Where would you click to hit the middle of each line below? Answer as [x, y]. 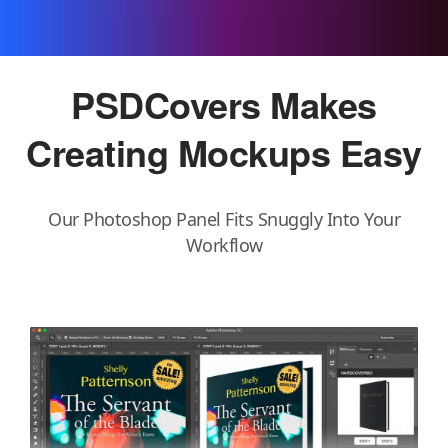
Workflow [224, 244]
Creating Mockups [178, 151]
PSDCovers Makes [224, 103]
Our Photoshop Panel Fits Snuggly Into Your [224, 218]
